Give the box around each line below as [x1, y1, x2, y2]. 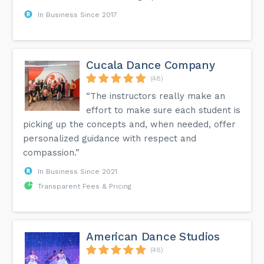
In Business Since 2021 [38, 167, 118, 176]
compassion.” [23, 147, 80, 158]
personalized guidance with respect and [23, 133, 197, 144]
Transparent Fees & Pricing [38, 181, 132, 190]
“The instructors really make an [86, 90, 226, 101]
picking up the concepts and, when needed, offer [23, 118, 236, 130]
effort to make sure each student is [86, 104, 241, 115]
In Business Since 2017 [38, 10, 118, 19]
